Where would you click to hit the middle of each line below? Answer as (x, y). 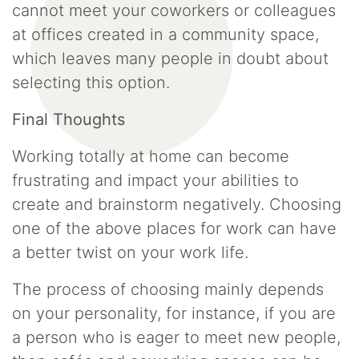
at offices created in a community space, (165, 34)
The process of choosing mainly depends (168, 289)
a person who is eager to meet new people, (176, 337)
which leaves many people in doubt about (170, 58)
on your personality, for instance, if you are (174, 313)
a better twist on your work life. (133, 252)
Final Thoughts (69, 119)
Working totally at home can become (151, 156)
